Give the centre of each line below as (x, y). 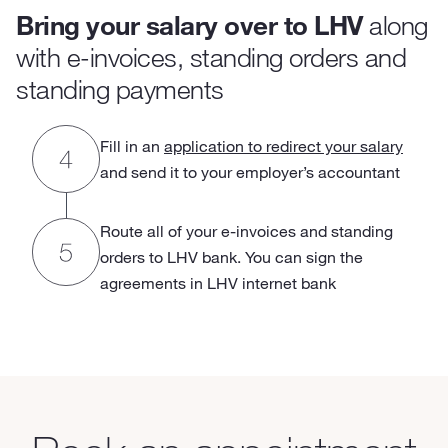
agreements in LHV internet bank (218, 282)
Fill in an (132, 145)
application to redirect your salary (283, 145)
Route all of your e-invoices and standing (246, 230)
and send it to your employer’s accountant (250, 171)
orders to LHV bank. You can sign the (231, 256)
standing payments (120, 88)
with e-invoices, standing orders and (211, 56)
